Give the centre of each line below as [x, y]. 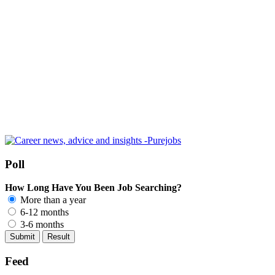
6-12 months [43, 212]
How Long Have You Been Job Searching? [93, 188]
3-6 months [41, 225]
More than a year [52, 200]
